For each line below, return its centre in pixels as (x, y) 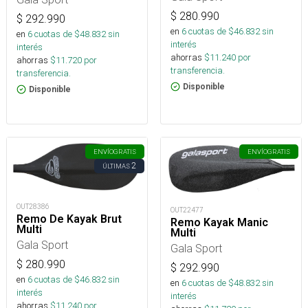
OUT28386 (33, 207)
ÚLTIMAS (116, 166)
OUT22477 (187, 210)
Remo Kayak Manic (219, 223)
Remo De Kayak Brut (69, 219)
